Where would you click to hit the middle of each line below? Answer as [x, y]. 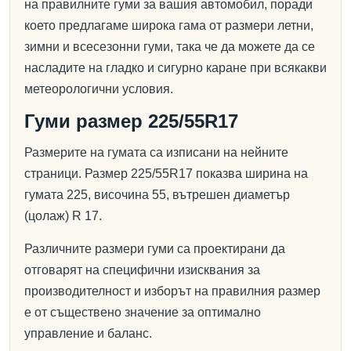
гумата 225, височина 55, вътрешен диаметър [157, 195]
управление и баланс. [88, 333]
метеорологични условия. [99, 89]
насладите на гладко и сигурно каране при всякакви [175, 68]
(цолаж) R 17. [63, 216]
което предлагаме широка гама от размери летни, [169, 25]
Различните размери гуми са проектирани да [155, 249]
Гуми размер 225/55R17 [131, 121]
